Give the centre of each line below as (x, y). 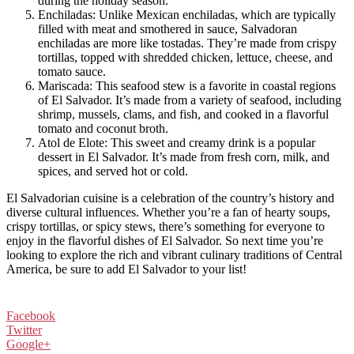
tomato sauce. (72, 71)
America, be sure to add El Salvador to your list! (126, 269)
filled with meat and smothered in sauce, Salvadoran (168, 28)
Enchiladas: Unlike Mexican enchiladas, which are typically (187, 14)
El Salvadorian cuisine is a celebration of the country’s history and (170, 198)
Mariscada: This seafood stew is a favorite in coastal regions (187, 85)
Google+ (28, 344)
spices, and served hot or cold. (113, 171)
